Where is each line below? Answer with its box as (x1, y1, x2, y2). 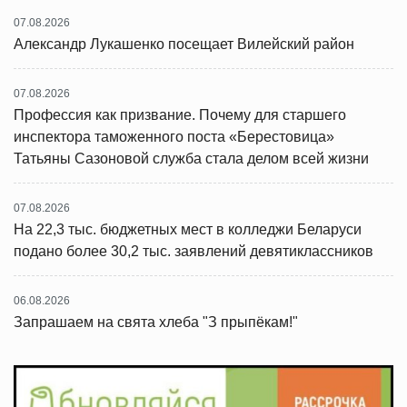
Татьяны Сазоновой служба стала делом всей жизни (14, 151, 369, 166)
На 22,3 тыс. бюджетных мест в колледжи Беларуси (14, 222, 362, 237)
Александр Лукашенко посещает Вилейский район (14, 36, 354, 52)
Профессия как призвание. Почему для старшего (14, 107, 346, 123)
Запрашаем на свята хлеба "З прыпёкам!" (14, 314, 298, 330)
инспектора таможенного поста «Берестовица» (14, 129, 334, 144)
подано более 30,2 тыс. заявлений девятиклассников (14, 243, 373, 259)
